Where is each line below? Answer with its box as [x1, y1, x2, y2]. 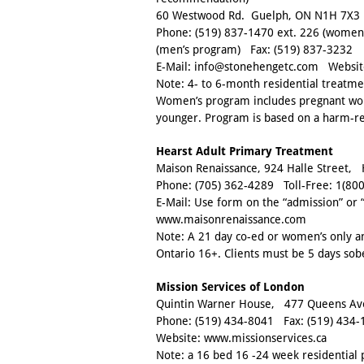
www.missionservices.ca [204, 331, 327, 345]
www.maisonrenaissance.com [156, 213, 306, 227]
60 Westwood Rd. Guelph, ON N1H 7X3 [156, 9, 360, 23]
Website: [156, 331, 204, 345]
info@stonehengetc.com [194, 60, 318, 74]
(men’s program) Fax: [156, 43, 274, 57]
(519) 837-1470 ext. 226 [195, 26, 319, 40]
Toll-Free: [274, 179, 336, 193]
